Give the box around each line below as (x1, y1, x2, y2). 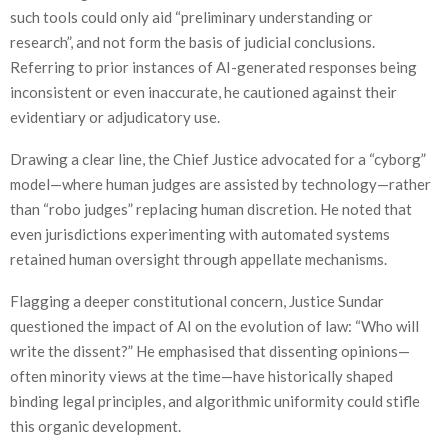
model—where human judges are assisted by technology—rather (10, 174, 431, 193)
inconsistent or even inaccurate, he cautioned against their (10, 82, 397, 101)
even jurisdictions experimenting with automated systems (10, 224, 390, 243)
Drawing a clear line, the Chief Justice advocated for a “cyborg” (10, 149, 426, 168)
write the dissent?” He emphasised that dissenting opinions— (10, 341, 410, 360)
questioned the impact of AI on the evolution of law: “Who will (10, 316, 419, 335)
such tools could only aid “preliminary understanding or (10, 7, 373, 26)
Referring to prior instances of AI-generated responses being (10, 57, 417, 76)
